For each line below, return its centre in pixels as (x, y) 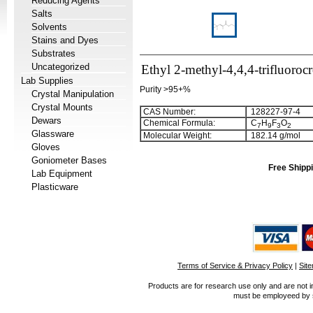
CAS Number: (168, 112)
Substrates (53, 53)
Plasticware (55, 187)
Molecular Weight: (176, 136)
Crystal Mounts (62, 107)
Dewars (46, 121)
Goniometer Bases (69, 160)
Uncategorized (60, 67)
